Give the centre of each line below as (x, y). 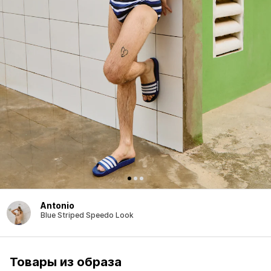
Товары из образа (66, 262)
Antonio (57, 205)
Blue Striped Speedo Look (87, 215)
